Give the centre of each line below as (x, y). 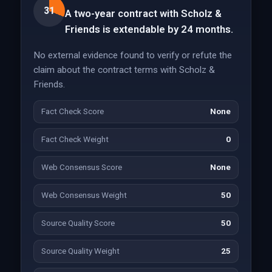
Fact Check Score (72, 111)
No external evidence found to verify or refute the (132, 55)
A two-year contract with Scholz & (143, 13)
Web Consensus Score (81, 167)
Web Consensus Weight (84, 195)
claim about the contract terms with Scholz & (124, 70)
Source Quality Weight (80, 251)
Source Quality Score (78, 223)
